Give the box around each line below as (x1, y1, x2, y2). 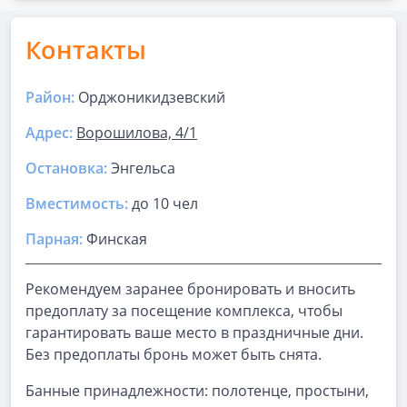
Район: (25, 87, 74, 107)
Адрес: (25, 123, 73, 143)
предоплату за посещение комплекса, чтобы (25, 301, 342, 321)
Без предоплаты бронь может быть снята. (25, 344, 322, 364)
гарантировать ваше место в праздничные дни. (25, 323, 363, 342)
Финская (83, 229, 147, 249)
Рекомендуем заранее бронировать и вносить (25, 279, 355, 299)
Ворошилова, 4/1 (76, 123, 197, 143)
